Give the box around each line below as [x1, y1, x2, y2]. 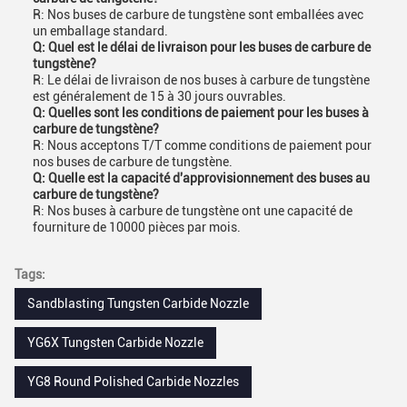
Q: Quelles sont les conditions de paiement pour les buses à [33, 105, 369, 120]
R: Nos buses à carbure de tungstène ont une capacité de [33, 203, 352, 218]
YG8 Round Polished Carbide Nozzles [27, 374, 239, 389]
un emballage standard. [33, 24, 168, 38]
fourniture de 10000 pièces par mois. [33, 220, 241, 234]
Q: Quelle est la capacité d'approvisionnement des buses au [33, 171, 370, 185]
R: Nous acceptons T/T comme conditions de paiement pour [33, 138, 372, 153]
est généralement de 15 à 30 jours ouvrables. [33, 89, 286, 104]
